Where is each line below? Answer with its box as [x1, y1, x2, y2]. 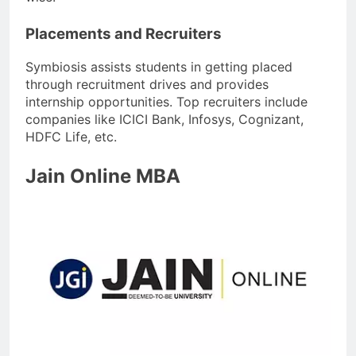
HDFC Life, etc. [25, 128, 117, 145]
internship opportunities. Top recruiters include [25, 93, 308, 110]
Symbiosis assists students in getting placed [25, 58, 292, 75]
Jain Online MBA [25, 164, 180, 188]
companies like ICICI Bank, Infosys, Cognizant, [25, 110, 304, 127]
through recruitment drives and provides [25, 75, 269, 92]
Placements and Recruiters [25, 24, 222, 43]
